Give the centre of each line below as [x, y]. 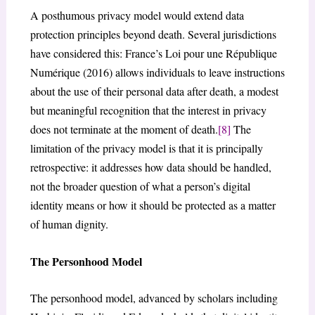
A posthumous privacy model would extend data [137, 15]
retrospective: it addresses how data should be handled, [150, 167]
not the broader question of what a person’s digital [140, 186]
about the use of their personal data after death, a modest [154, 91]
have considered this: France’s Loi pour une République [153, 53]
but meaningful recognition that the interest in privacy [148, 110]
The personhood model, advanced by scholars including [154, 298]
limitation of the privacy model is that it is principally [146, 148]
